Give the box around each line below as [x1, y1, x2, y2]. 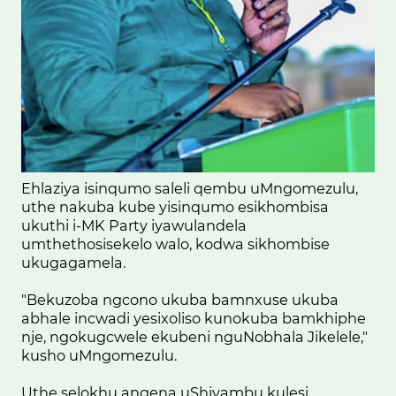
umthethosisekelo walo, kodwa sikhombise [21, 234, 330, 253]
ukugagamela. [21, 253, 129, 271]
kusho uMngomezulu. [21, 346, 180, 364]
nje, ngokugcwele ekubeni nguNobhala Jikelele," [21, 327, 368, 346]
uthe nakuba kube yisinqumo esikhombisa [21, 197, 329, 216]
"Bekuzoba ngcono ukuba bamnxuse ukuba [21, 290, 339, 308]
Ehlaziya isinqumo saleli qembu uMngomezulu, [21, 179, 358, 197]
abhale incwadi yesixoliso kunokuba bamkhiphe [21, 308, 366, 327]
